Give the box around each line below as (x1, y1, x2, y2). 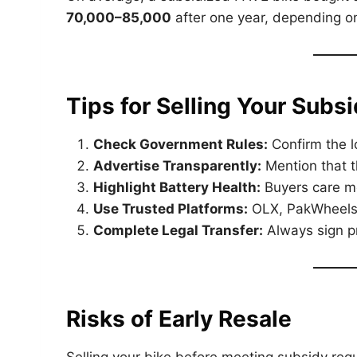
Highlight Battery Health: (93, 179, 261, 196)
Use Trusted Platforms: (93, 201, 248, 218)
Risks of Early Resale (66, 305, 292, 333)
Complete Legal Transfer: (93, 222, 263, 239)
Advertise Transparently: (93, 158, 261, 175)
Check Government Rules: (93, 136, 268, 153)
